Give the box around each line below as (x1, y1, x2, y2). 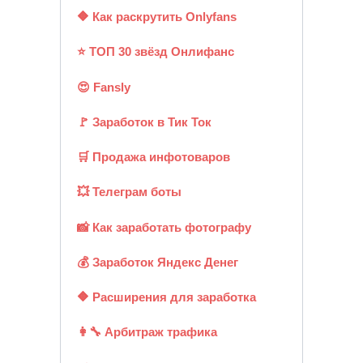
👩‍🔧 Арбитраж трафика (76, 325, 217, 340)
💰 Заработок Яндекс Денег (76, 254, 238, 269)
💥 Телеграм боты (76, 185, 181, 199)
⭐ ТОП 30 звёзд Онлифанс (76, 45, 234, 59)
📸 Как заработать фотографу (76, 220, 251, 234)
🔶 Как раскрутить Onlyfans (76, 10, 237, 24)
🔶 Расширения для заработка (76, 290, 256, 305)
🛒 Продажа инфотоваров (76, 150, 230, 164)
